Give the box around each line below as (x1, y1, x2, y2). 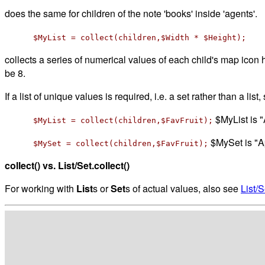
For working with (5, 181, 76, 195)
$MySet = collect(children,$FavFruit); (33, 138, 208, 148)
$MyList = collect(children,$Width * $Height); (33, 33, 246, 42)
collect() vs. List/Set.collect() (5, 158, 130, 172)
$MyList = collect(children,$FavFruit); (33, 115, 213, 125)
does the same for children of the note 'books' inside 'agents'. (5, 6, 257, 20)
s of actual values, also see (125, 181, 241, 195)
